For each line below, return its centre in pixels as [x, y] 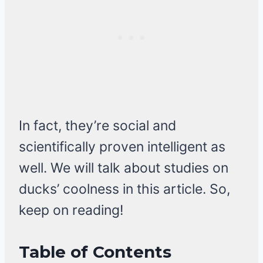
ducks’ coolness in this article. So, [124, 189]
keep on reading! [71, 210]
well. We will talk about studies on [124, 168]
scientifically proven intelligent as [122, 147]
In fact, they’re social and [97, 126]
